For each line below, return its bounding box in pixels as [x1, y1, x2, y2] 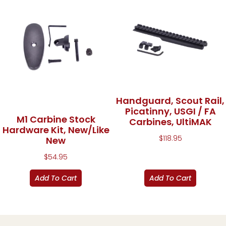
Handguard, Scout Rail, [116, 94, 224, 107]
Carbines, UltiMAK [129, 116, 212, 129]
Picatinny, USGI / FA [125, 105, 216, 118]
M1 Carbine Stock [16, 113, 95, 126]
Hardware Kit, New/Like [2, 124, 109, 137]
